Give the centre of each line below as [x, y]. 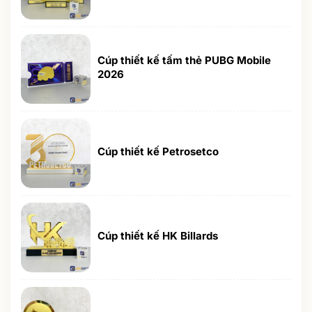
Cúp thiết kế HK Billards [158, 235]
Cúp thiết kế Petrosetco [158, 151]
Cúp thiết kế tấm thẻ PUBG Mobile [184, 60]
